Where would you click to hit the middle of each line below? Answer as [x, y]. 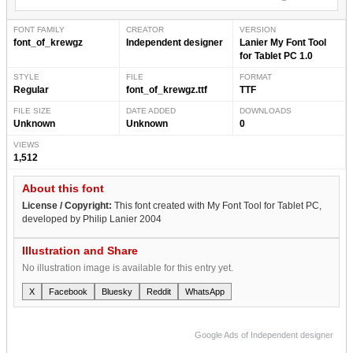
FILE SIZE [32, 110]
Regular [31, 89]
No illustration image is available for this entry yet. [128, 268]
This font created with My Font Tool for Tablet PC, [217, 205]
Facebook [68, 291]
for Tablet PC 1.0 [276, 56]
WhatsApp [205, 291]
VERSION [257, 29]
